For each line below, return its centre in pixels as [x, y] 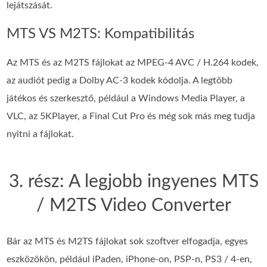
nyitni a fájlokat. [41, 134]
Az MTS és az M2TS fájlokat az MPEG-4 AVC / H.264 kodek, [133, 62]
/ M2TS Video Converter [133, 205]
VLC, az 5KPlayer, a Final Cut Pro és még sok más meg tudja [131, 116]
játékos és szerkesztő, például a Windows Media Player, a [126, 98]
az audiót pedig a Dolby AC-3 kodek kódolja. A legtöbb [120, 80]
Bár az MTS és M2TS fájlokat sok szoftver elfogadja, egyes [128, 241]
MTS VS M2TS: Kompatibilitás [101, 34]
